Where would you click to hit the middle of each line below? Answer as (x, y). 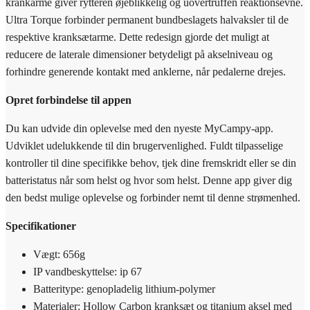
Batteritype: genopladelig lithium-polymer (124, 289)
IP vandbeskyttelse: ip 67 (88, 271)
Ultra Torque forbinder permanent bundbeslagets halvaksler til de (147, 19)
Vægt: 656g (59, 254)
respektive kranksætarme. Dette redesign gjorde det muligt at (137, 37)
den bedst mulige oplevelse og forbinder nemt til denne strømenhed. (153, 197)
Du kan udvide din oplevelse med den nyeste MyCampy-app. (139, 128)
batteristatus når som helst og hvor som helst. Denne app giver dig (149, 180)
